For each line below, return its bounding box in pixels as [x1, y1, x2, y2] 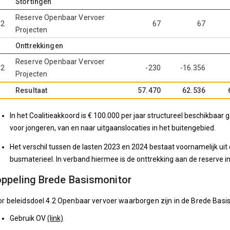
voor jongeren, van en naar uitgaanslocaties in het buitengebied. [10, 123, 216, 132]
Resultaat [15, 86, 48, 94]
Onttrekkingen [15, 41, 63, 50]
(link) [47, 214, 63, 223]
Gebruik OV [10, 214, 47, 223]
